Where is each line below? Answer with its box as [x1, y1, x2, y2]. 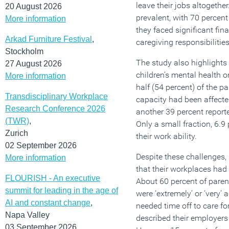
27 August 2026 [5, 59, 62, 68]
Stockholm [5, 47, 43, 56]
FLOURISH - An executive [5, 173, 100, 182]
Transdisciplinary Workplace [5, 91, 108, 101]
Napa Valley [5, 210, 50, 219]
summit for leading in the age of [5, 186, 118, 195]
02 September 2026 [5, 141, 77, 150]
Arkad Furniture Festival [5, 34, 92, 43]
